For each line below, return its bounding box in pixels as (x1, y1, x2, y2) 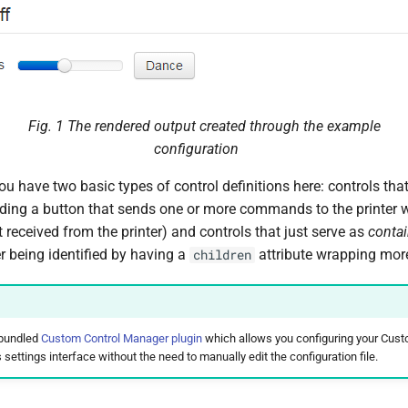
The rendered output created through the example (66, 117, 381, 135)
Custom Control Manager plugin (40, 331, 202, 346)
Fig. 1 (27, 117, 67, 135)
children (193, 246, 251, 263)
